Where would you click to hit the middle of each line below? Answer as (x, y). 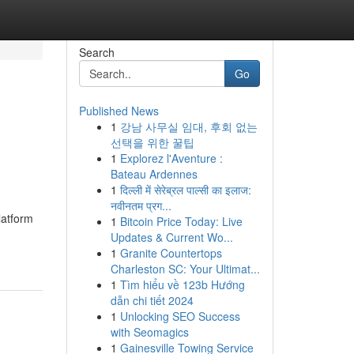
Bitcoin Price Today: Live (181, 221)
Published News (119, 111)
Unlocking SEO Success (180, 316)
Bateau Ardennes (154, 174)
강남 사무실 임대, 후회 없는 (188, 126)
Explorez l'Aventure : (171, 158)
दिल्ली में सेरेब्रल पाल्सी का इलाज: (185, 190)
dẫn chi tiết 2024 (152, 300)
